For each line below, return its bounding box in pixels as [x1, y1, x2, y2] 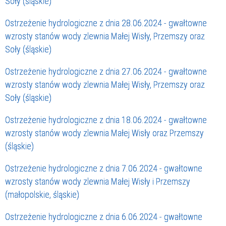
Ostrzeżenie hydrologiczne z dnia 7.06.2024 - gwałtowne [5, 163, 202, 174]
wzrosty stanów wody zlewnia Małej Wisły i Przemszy [5, 176, 190, 187]
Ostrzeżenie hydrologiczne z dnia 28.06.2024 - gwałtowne [5, 18, 207, 29]
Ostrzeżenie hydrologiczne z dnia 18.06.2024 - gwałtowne [5, 115, 207, 126]
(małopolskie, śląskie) [5, 189, 79, 200]
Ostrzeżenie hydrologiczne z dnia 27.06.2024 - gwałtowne [5, 66, 207, 77]
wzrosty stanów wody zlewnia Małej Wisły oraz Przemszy [5, 128, 204, 139]
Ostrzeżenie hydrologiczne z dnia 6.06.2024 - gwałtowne [5, 211, 202, 222]
